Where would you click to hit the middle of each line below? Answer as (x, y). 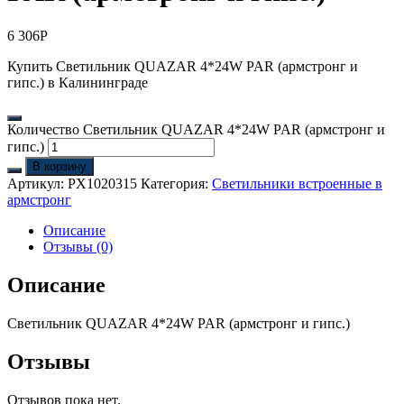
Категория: (176, 183)
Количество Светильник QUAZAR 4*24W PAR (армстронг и (196, 129)
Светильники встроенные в (297, 183)
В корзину (60, 166)
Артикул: (37, 183)
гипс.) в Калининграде (78, 82)
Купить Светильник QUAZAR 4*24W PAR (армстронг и (183, 66)
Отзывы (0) (78, 246)
